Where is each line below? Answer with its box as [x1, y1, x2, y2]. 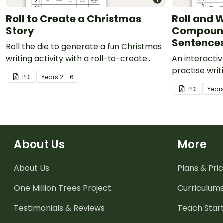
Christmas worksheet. [6, 64, 92, 76]
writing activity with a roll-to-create [6, 52, 147, 64]
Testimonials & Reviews [14, 202, 105, 214]
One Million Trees [14, 182, 81, 194]
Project [81, 182, 111, 194]
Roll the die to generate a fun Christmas [6, 40, 162, 52]
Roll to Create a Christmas [6, 11, 141, 26]
